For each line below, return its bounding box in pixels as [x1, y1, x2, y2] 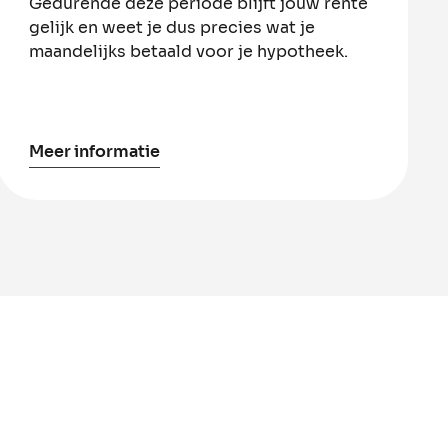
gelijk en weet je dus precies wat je [29, 16, 316, 38]
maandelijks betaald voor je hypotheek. [29, 40, 349, 62]
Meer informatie [29, 140, 161, 162]
